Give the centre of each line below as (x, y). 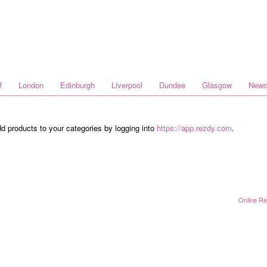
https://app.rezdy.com (194, 128)
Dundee (172, 85)
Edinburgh (77, 85)
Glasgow (217, 85)
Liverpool (127, 85)
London (31, 85)
